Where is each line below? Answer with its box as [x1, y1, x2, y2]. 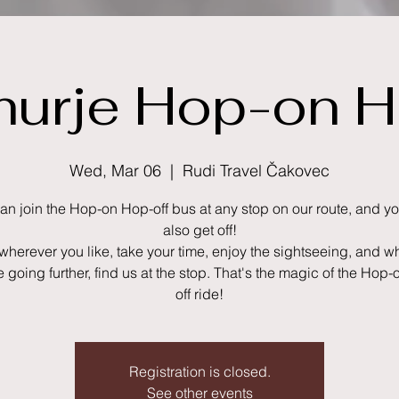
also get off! [162, 221, 237, 240]
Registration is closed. [128, 362, 271, 381]
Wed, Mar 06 [69, 160, 161, 182]
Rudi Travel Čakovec [183, 160, 330, 182]
